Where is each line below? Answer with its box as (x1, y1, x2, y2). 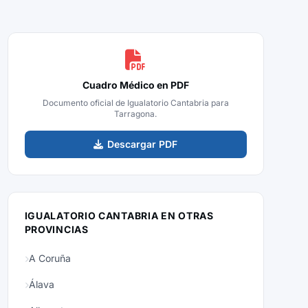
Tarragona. (114, 109, 157, 119)
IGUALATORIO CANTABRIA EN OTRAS (24, 210, 214, 221)
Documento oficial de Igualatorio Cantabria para (42, 98, 229, 108)
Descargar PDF (107, 138, 178, 150)
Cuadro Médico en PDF (82, 79, 189, 91)
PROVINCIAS (24, 223, 89, 235)
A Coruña (28, 252, 71, 264)
